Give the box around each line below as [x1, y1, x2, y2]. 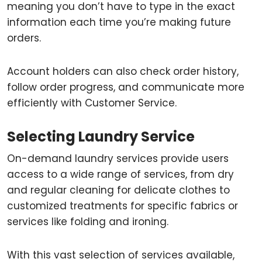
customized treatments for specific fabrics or [7, 199, 238, 213]
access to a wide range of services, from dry [7, 167, 234, 181]
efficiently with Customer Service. [7, 96, 177, 110]
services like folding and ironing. [7, 215, 168, 229]
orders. [7, 31, 41, 45]
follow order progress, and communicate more [7, 80, 244, 94]
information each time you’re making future [7, 15, 231, 29]
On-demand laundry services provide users [7, 151, 229, 166]
